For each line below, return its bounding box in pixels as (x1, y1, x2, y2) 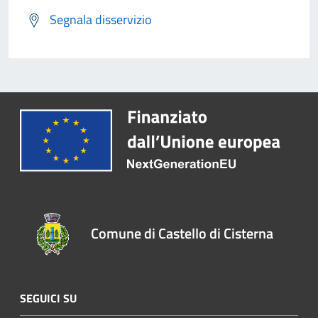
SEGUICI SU (20, 290, 77, 307)
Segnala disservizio (50, 9, 152, 29)
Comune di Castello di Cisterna (91, 222, 274, 245)
